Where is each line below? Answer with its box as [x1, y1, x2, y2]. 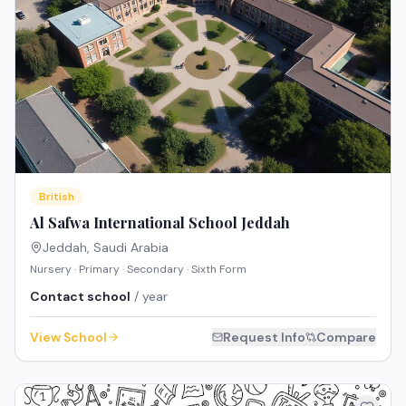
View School [30, 328, 107, 345]
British [39, 188, 74, 204]
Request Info [223, 328, 305, 345]
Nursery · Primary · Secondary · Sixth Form [30, 261, 246, 276]
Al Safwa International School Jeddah [30, 212, 290, 232]
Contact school [30, 287, 130, 304]
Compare [316, 328, 376, 345]
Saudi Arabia [93, 238, 169, 256]
